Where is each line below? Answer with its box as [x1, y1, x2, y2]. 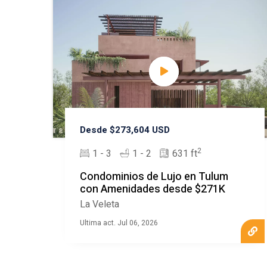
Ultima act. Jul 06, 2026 [79, 218, 158, 229]
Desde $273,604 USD [79, 123, 170, 137]
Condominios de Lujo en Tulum [79, 169, 228, 185]
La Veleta [79, 197, 119, 212]
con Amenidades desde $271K [79, 181, 225, 198]
